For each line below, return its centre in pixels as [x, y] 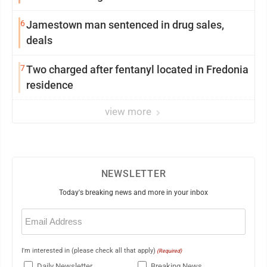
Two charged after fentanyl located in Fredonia [137, 69]
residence [50, 85]
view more [129, 111]
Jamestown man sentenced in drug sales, [125, 25]
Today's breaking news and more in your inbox [133, 193]
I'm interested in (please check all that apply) [89, 251]
